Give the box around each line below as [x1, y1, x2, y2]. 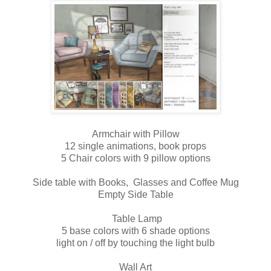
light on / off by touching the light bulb [56, 237, 215, 248]
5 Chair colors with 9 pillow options [60, 152, 211, 163]
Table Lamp [109, 213, 162, 224]
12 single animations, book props [65, 140, 206, 151]
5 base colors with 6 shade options [61, 225, 210, 236]
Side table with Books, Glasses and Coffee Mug [32, 177, 239, 188]
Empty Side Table [97, 189, 174, 200]
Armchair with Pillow [91, 128, 180, 139]
